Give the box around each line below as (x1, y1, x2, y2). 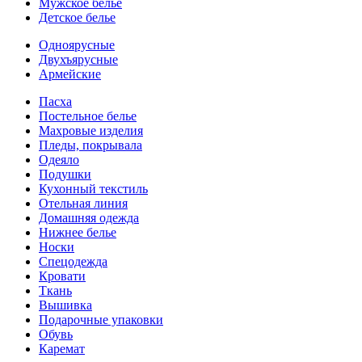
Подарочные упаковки (39, 313, 163, 326)
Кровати (39, 269, 86, 283)
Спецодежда (39, 255, 107, 268)
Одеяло (39, 153, 79, 166)
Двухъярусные (39, 53, 118, 66)
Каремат (39, 342, 85, 356)
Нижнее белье (39, 225, 116, 239)
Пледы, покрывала (39, 138, 142, 152)
